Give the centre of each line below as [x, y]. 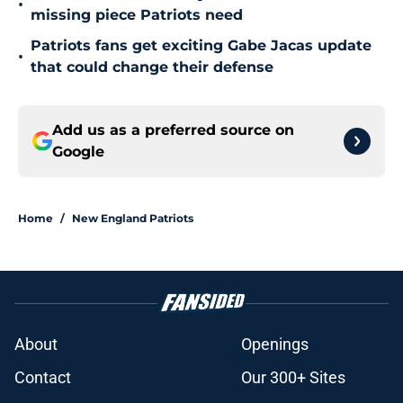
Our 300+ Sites [293, 378]
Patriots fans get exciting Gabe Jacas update [201, 46]
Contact [43, 378]
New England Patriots [133, 219]
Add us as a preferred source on [173, 130]
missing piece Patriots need [137, 15]
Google [78, 152]
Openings [275, 345]
